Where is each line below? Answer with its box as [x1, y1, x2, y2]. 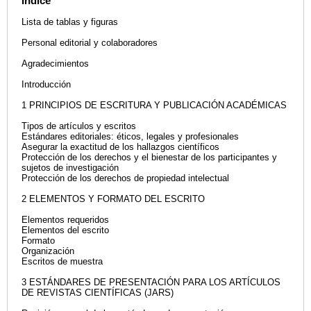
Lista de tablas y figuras [22, 17, 118, 28]
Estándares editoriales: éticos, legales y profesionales [22, 131, 239, 142]
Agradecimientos [22, 58, 89, 69]
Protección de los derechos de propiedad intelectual [22, 173, 229, 184]
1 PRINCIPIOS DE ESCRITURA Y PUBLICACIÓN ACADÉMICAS [22, 100, 287, 111]
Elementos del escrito [22, 225, 109, 236]
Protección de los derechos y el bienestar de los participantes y [22, 152, 277, 163]
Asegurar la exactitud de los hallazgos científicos [22, 142, 219, 153]
